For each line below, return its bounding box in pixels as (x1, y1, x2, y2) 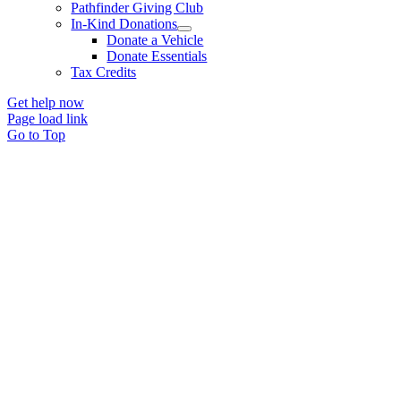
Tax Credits (71, 64, 137, 81)
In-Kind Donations (71, 16, 178, 32)
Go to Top (7, 127, 65, 143)
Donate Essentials (107, 48, 208, 64)
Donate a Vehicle (107, 32, 204, 48)
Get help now (7, 95, 84, 111)
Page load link (7, 111, 88, 127)
